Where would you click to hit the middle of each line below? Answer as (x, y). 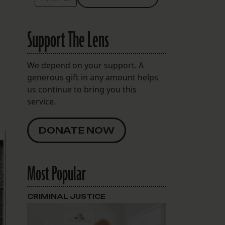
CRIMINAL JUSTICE (66, 197)
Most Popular (56, 175)
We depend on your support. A (85, 66)
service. (41, 102)
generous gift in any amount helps (92, 78)
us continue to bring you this (82, 90)
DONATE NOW (76, 131)
